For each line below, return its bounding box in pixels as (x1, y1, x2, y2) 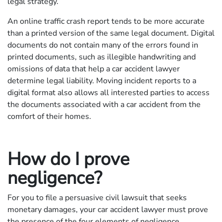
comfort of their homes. (7, 111, 93, 122)
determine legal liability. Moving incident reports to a (7, 75, 196, 86)
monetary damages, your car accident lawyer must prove (7, 204, 208, 215)
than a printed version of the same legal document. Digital (7, 27, 215, 39)
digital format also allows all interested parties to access (7, 87, 210, 98)
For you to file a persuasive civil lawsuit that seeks (7, 192, 187, 203)
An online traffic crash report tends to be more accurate (7, 15, 205, 27)
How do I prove (7, 147, 129, 171)
